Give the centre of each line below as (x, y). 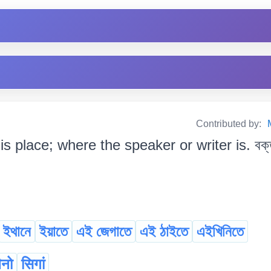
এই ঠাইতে (164, 232)
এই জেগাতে (104, 232)
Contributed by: (230, 124)
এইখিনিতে (220, 232)
